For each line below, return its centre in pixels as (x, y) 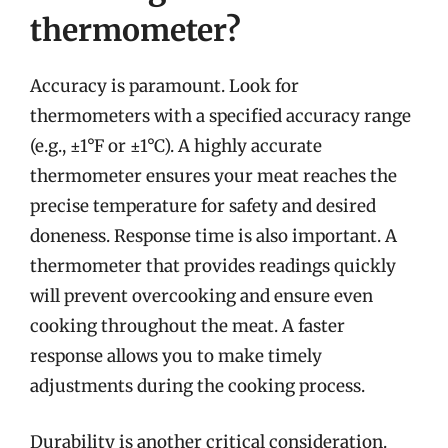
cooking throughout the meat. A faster (187, 326)
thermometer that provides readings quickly (213, 266)
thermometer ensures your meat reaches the (213, 176)
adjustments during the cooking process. (197, 386)
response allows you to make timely (176, 356)
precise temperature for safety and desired (203, 206)
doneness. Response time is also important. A (213, 236)
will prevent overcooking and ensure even (201, 296)
